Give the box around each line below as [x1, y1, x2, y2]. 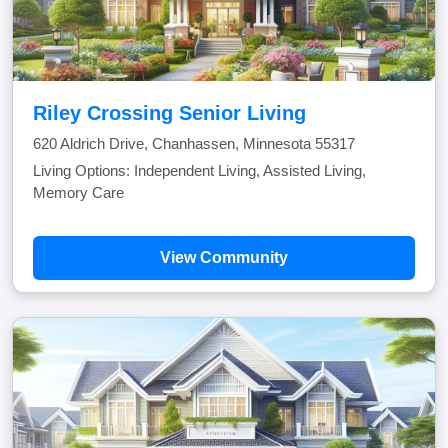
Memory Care [33, 184, 124, 201]
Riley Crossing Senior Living [33, 102, 306, 124]
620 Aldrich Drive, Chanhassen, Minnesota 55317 [33, 135, 355, 152]
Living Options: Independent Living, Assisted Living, [33, 162, 366, 179]
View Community [160, 249, 288, 266]
